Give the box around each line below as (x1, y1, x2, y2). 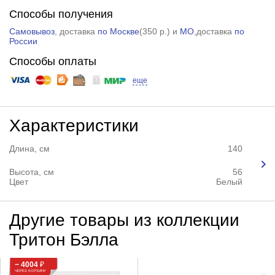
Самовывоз (9, 26, 55, 36)
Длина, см (9, 143, 50, 153)
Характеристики (9, 115, 139, 135)
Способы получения (9, 7, 113, 20)
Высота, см (9, 166, 54, 177)
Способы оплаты (9, 55, 96, 68)
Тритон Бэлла (9, 230, 118, 249)
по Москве (97, 26, 139, 36)
